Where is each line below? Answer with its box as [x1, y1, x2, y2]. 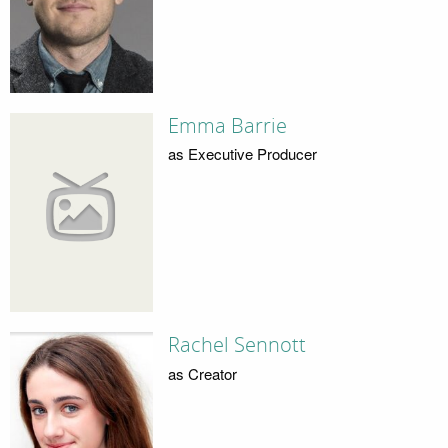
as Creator [167, 362, 237, 384]
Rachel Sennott [167, 333, 306, 358]
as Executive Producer [167, 143, 317, 164]
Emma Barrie [167, 113, 287, 138]
